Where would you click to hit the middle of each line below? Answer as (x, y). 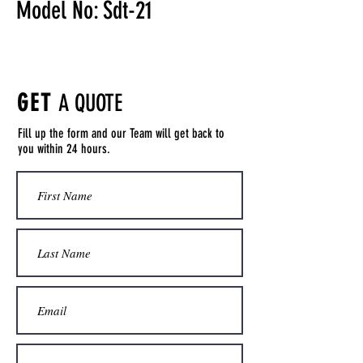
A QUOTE (90, 103)
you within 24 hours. (64, 149)
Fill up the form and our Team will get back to (121, 133)
